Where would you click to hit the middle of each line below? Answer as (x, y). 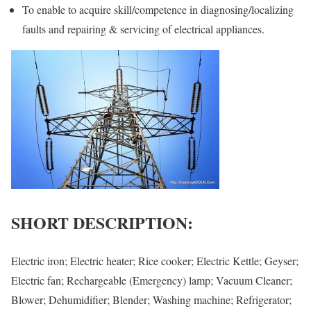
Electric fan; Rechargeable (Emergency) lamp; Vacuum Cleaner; (152, 280)
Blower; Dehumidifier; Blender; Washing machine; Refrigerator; (151, 299)
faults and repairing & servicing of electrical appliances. (143, 29)
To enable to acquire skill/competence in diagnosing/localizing (158, 10)
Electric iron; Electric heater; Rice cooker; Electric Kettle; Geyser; (155, 260)
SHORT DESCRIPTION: (102, 223)
